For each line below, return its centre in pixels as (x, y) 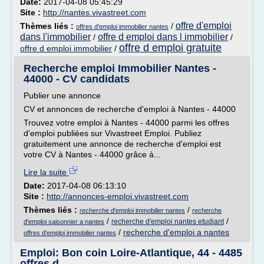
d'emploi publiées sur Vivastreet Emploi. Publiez (113, 133)
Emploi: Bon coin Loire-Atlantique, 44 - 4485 (131, 253)
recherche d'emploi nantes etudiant (168, 222)
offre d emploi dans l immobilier (163, 37)
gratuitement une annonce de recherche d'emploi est (122, 144)
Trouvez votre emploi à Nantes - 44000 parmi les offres (126, 123)
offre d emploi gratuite (170, 48)
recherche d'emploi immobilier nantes (132, 210)
